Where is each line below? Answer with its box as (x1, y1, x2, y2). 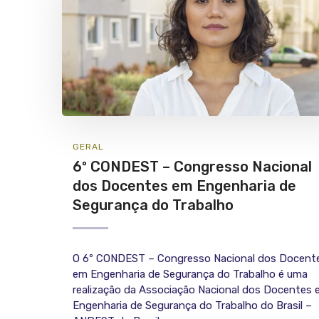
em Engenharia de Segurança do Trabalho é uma (73, 268, 308, 281)
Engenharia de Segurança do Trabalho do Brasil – (73, 299, 312, 313)
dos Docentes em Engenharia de (73, 177, 296, 195)
